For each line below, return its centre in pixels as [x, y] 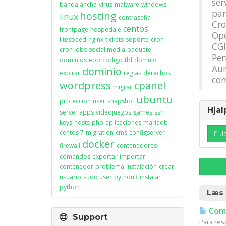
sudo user [98, 177]
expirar [70, 73]
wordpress [85, 86]
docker [98, 144]
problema [110, 167]
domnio [146, 60]
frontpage [74, 30]
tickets [115, 40]
